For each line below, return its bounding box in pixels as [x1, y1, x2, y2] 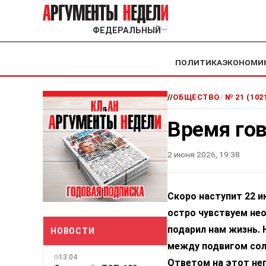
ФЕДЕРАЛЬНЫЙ [92, 26, 161, 36]
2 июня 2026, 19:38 [167, 150, 240, 160]
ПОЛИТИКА [175, 58, 222, 68]
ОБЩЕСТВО [173, 93, 220, 102]
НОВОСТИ [50, 226, 95, 236]
